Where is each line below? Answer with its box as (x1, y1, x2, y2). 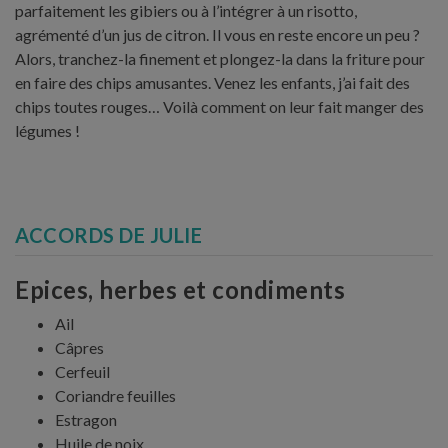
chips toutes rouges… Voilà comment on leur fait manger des (15, 96, 424, 116)
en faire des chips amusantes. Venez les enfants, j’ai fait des (15, 72, 410, 92)
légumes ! (15, 120, 80, 140)
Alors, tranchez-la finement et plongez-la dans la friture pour (15, 48, 425, 68)
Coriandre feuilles (55, 385, 176, 405)
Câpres (55, 337, 104, 357)
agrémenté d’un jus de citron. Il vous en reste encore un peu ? (15, 24, 420, 44)
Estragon (55, 409, 117, 429)
